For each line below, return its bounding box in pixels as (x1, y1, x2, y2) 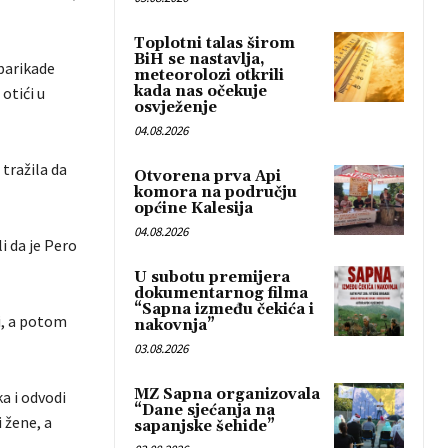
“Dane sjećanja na (134, 401, 275, 421)
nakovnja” (134, 316, 215, 336)
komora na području (134, 183, 297, 203)
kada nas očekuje (134, 82, 267, 102)
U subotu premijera (134, 268, 290, 288)
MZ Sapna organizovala (134, 385, 320, 405)
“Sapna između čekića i (134, 300, 314, 320)
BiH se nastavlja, (134, 50, 265, 70)
